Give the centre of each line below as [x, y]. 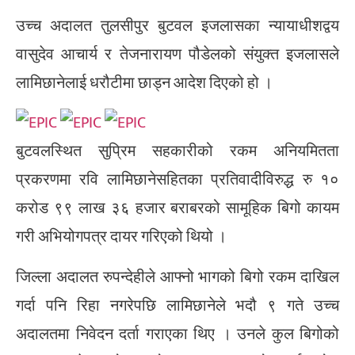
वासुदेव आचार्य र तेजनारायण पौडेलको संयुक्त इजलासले [177, 54]
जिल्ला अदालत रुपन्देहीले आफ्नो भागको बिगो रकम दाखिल [177, 277]
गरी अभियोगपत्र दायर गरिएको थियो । [121, 237]
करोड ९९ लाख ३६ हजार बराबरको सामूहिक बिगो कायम [177, 209]
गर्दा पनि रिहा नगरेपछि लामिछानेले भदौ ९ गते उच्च [177, 305]
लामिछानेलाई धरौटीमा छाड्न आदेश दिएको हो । [144, 83]
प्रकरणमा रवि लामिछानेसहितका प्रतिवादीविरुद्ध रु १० [177, 180]
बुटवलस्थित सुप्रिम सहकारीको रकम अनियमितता [177, 152]
